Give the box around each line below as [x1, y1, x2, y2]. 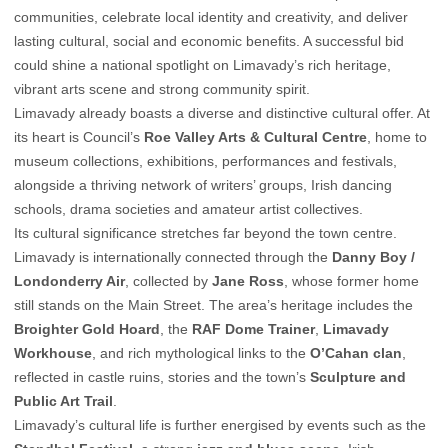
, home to [367, 128, 427, 145]
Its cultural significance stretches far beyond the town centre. [14, 224, 397, 241]
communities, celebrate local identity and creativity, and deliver [14, 8, 408, 25]
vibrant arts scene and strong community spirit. [14, 80, 310, 97]
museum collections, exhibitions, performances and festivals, [14, 152, 397, 169]
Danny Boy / [332, 248, 415, 265]
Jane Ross [212, 272, 284, 289]
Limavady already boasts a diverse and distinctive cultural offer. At [14, 104, 430, 121]
